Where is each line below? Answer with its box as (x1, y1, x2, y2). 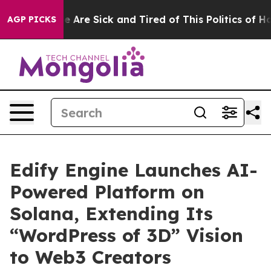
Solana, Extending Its (10, 202, 213, 225)
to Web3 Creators (10, 246, 171, 269)
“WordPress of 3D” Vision (10, 224, 243, 247)
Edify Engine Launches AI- (10, 158, 258, 181)
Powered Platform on (10, 180, 204, 203)
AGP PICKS (7, 14, 56, 25)
